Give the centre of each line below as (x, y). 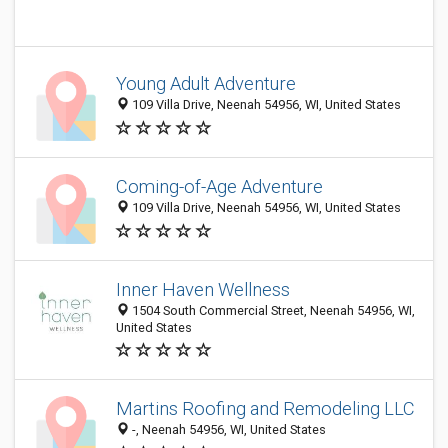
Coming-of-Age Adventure (219, 187)
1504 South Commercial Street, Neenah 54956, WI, (272, 310)
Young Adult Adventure (206, 84)
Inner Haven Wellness (203, 289)
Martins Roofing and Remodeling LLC (265, 409)
